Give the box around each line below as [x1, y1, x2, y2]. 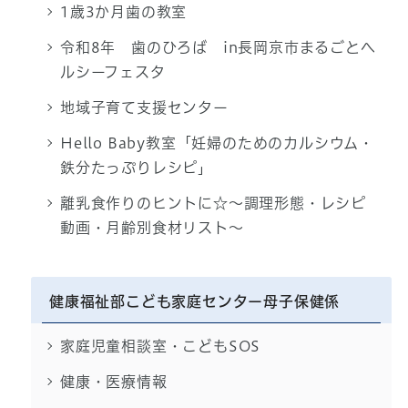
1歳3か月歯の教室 [59, 5, 188, 20]
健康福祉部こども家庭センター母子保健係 [48, 294, 341, 310]
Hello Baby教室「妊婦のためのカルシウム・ [59, 136, 374, 151]
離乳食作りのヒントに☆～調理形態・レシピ [59, 196, 366, 211]
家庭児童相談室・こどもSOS [59, 339, 261, 354]
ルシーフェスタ [59, 65, 166, 80]
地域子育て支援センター [59, 100, 229, 116]
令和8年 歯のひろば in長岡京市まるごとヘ [59, 40, 376, 56]
